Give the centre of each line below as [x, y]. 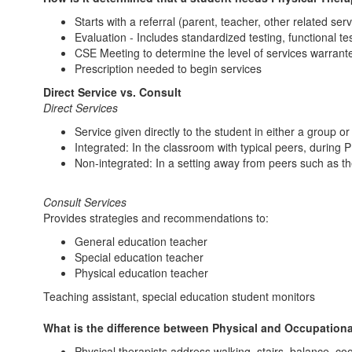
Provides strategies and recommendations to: [156, 218]
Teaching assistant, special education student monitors [179, 296]
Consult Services [88, 202]
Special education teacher [139, 257]
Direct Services [81, 108]
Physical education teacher [141, 273]
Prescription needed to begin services [168, 68]
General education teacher [141, 241]
